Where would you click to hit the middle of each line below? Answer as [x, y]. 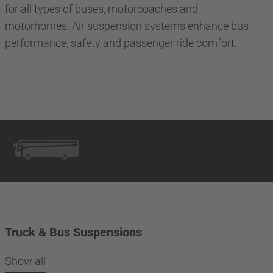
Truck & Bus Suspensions [73, 232]
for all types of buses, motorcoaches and [101, 9]
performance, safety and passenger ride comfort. [121, 43]
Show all [25, 261]
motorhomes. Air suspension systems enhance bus [127, 26]
